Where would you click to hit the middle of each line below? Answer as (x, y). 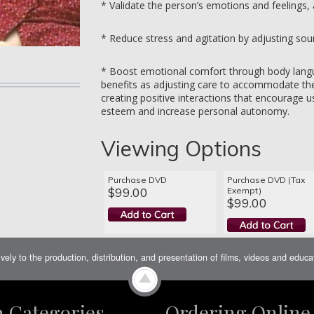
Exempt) (244, 190)
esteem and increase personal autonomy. (195, 111)
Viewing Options (181, 149)
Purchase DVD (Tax (266, 180)
